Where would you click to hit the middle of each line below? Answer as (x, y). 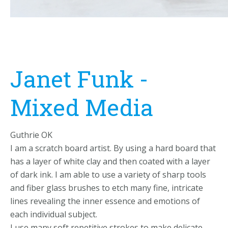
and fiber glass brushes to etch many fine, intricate (107, 188)
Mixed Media (82, 107)
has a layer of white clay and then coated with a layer (110, 161)
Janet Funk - (79, 79)
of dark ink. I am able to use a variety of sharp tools (108, 175)
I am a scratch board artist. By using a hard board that (113, 148)
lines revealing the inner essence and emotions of (105, 201)
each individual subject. (54, 214)
